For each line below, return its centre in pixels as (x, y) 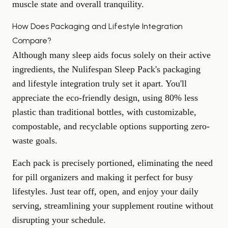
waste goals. (35, 140)
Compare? (32, 40)
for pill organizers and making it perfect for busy (103, 177)
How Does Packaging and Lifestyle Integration (97, 26)
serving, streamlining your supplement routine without (113, 206)
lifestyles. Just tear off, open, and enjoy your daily (105, 191)
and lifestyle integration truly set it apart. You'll (99, 83)
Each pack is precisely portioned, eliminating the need (112, 163)
